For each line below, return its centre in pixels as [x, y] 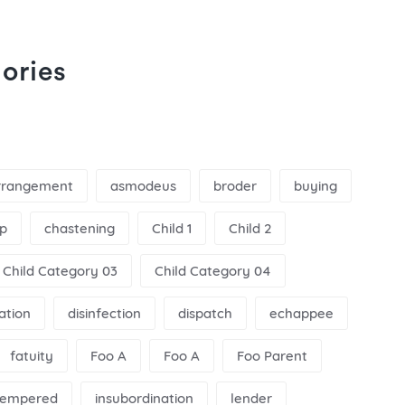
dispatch [205, 313]
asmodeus [143, 185]
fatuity [32, 355]
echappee [301, 313]
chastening [80, 228]
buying [316, 185]
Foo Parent [272, 355]
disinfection [104, 313]
